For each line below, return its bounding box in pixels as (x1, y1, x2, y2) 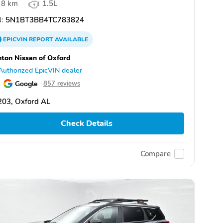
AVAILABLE (53, 35, 88, 44)
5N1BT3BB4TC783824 (3, 15, 84, 25)
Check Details (60, 118, 112, 129)
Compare (140, 149, 171, 159)
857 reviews (43, 79, 80, 89)
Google (15, 79, 38, 89)
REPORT (29, 35, 53, 44)
